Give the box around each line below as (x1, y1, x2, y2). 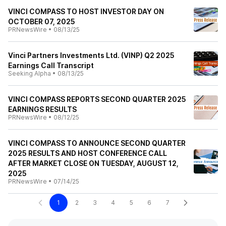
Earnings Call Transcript (8, 61, 94, 70)
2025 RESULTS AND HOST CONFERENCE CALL (8, 149, 167, 157)
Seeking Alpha (8, 70, 51, 77)
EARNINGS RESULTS (8, 105, 77, 114)
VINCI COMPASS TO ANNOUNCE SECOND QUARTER (8, 139, 186, 147)
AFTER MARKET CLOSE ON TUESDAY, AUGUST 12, (8, 159, 179, 167)
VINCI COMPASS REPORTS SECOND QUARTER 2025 (8, 95, 186, 103)
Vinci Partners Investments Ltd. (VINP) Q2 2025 (8, 51, 175, 60)
